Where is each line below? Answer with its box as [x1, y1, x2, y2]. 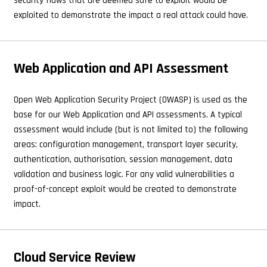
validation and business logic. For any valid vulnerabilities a [13, 168, 234, 180]
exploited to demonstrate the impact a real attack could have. [13, 10, 248, 21]
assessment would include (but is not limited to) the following [13, 123, 248, 135]
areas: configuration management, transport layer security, [13, 138, 238, 150]
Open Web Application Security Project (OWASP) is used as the [13, 94, 247, 105]
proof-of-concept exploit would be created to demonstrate [13, 183, 237, 195]
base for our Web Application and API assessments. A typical [13, 108, 242, 120]
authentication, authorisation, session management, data [13, 153, 232, 165]
